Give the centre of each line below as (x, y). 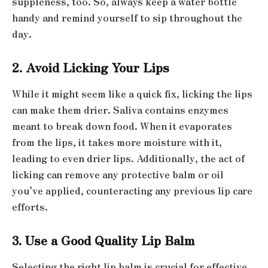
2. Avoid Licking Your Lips (91, 67)
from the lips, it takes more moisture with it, (117, 142)
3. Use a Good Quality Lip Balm (103, 240)
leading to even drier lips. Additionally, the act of (128, 158)
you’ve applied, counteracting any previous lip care (132, 190)
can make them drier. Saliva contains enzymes (120, 109)
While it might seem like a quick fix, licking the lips (132, 93)
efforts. (30, 206)
